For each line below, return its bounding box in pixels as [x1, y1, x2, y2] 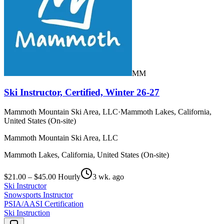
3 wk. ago [92, 172, 124, 181]
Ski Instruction [4, 208, 50, 217]
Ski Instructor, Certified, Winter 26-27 [4, 87, 159, 98]
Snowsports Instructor [4, 190, 73, 199]
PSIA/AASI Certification [4, 199, 83, 208]
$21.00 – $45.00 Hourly [4, 172, 80, 181]
